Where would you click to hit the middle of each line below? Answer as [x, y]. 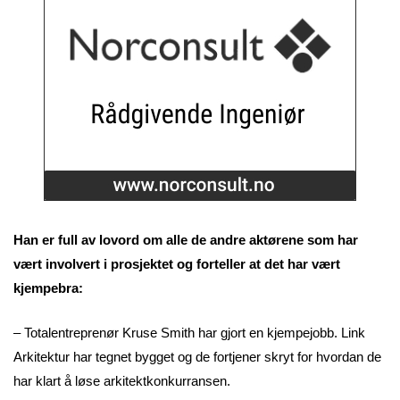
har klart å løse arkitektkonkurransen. [122, 380]
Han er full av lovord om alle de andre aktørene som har [186, 240]
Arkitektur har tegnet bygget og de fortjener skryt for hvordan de [197, 356]
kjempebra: [48, 288]
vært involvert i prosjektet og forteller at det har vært [177, 264]
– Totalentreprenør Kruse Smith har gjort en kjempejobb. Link [189, 332]
